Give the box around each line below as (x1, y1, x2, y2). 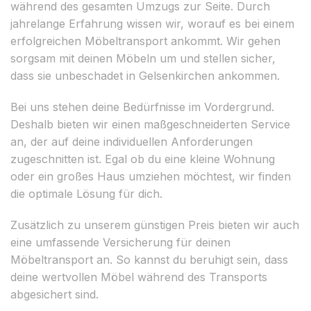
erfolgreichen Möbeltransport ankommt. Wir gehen (10, 33, 280, 48)
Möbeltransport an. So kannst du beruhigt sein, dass (10, 252, 288, 267)
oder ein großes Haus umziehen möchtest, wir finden (10, 169, 291, 183)
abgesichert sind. (10, 287, 99, 301)
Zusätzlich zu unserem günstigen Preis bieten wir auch (10, 217, 299, 232)
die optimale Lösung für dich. (10, 186, 162, 201)
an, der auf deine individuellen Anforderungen (10, 134, 253, 149)
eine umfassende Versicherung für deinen (10, 235, 230, 249)
